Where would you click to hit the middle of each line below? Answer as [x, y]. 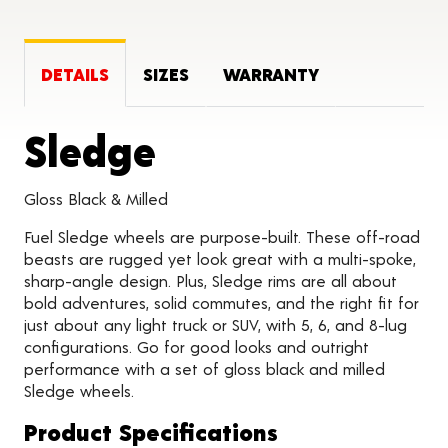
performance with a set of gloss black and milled [204, 368]
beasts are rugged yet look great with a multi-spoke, [220, 258]
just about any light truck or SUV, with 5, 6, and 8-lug [215, 324]
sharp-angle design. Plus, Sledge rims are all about [210, 280]
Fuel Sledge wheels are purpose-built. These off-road [222, 236]
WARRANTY [271, 74]
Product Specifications [151, 431]
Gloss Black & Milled [96, 198]
